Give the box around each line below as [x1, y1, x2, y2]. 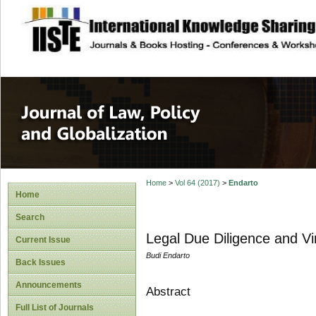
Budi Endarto [145, 251, 190, 260]
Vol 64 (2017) [174, 178, 220, 188]
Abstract [145, 284, 190, 298]
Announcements [16, 280, 82, 290]
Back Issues [16, 257, 66, 267]
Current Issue [16, 235, 71, 245]
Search [16, 212, 44, 222]
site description [90, 15, 183, 29]
